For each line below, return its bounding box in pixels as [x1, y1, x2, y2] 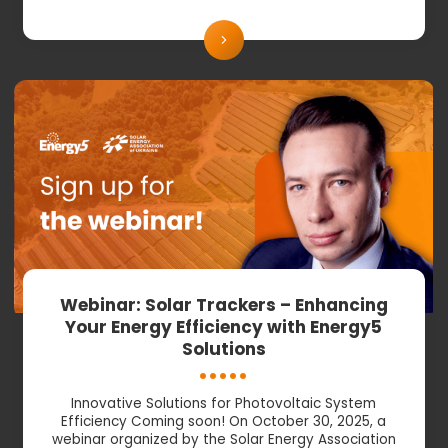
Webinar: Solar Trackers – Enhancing [59, 292, 388, 317]
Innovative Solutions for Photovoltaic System [71, 393, 377, 413]
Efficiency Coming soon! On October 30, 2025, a [61, 411, 387, 431]
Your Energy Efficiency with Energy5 [65, 314, 383, 339]
